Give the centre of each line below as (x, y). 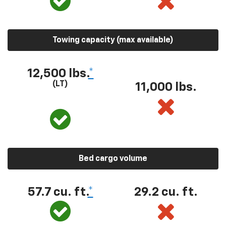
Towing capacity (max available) (113, 40)
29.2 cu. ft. (166, 192)
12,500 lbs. (58, 74)
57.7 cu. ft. (58, 192)
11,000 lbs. (166, 87)
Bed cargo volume (113, 159)
